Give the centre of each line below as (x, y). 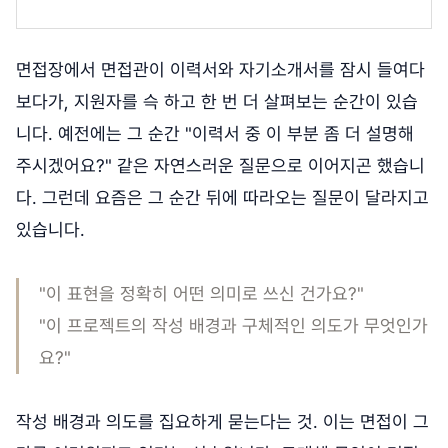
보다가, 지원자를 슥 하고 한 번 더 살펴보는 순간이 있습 (217, 102)
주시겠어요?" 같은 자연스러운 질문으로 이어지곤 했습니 (220, 166)
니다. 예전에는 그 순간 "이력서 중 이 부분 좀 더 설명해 (215, 134)
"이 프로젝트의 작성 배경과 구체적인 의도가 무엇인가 (233, 326)
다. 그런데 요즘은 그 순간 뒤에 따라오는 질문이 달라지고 (222, 198)
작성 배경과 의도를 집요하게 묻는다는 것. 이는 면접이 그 (222, 422)
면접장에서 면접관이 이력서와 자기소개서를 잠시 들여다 (220, 70)
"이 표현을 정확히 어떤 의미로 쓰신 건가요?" (204, 294)
